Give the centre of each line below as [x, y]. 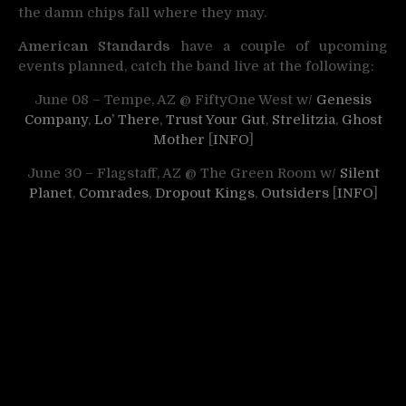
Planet [50, 193]
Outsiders [295, 193]
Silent [359, 174]
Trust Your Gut [215, 120]
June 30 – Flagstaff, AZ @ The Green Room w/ [183, 174]
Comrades [113, 193]
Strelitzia [303, 120]
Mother [179, 140]
